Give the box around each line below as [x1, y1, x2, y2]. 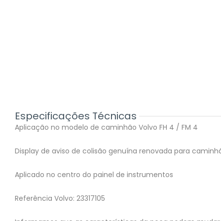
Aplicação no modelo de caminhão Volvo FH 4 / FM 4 [15, 122, 198, 133]
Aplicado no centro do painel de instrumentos [15, 170, 173, 180]
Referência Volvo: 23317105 [15, 193, 105, 204]
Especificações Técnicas [15, 109, 137, 123]
